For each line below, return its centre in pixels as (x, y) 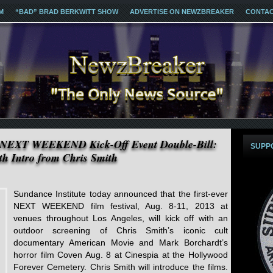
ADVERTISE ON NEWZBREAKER (182, 12)
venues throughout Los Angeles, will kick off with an (121, 218)
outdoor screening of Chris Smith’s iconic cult (121, 230)
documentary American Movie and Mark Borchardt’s (121, 243)
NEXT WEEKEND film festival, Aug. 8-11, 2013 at (121, 206)
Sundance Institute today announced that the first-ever (121, 194)
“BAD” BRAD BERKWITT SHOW (67, 12)
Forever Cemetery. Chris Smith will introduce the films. (121, 267)
